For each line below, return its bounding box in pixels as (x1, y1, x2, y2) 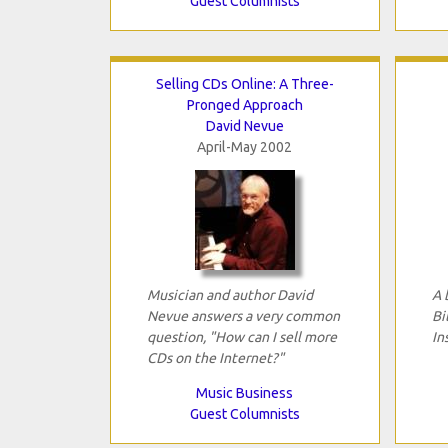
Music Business (196, 384, 293, 401)
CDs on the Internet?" (146, 349, 284, 366)
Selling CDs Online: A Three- (155, 75, 334, 92)
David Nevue (205, 117, 284, 134)
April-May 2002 (197, 138, 292, 155)
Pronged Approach (186, 96, 303, 113)
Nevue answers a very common (146, 307, 340, 324)
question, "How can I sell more (146, 328, 337, 345)
